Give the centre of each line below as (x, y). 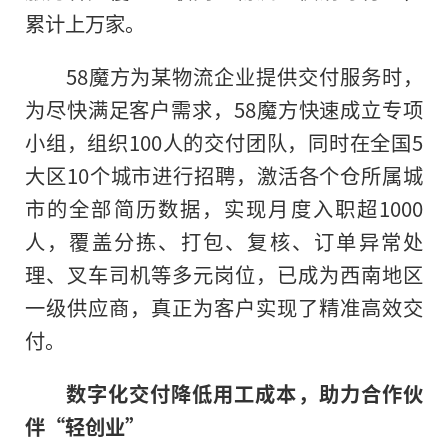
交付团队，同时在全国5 (314, 142)
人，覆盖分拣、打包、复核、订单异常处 (224, 241)
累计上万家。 (85, 23)
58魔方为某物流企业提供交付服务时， (244, 76)
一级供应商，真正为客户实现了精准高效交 (224, 307)
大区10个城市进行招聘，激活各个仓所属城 (224, 175)
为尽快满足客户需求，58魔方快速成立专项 (224, 109)
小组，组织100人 (104, 142)
